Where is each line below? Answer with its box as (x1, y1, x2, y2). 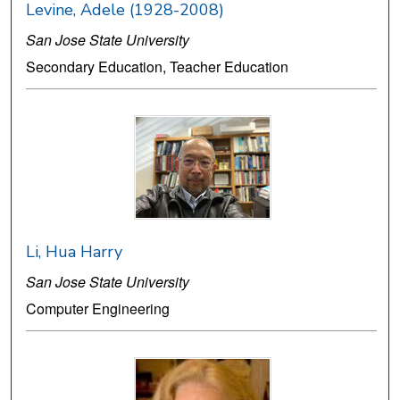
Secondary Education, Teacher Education (26, 56, 289, 78)
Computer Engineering (26, 298, 171, 320)
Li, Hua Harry (26, 241, 123, 263)
